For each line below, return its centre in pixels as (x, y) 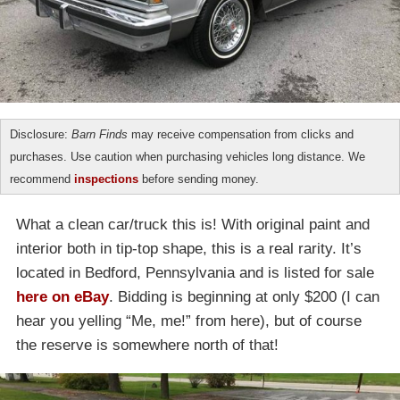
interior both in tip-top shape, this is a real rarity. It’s (189, 248)
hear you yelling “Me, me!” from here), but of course (189, 321)
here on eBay (62, 296)
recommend (42, 179)
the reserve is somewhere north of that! (147, 345)
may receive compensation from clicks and (241, 134)
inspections (106, 179)
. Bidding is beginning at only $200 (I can (244, 296)
